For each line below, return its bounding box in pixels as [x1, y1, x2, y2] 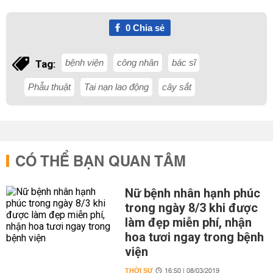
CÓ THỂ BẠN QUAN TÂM [15, 149, 186, 175]
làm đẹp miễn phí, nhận [124, 215, 252, 230]
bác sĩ [172, 57, 196, 68]
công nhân [117, 57, 158, 68]
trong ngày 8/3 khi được [124, 200, 258, 215]
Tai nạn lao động [84, 82, 149, 92]
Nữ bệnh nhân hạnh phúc [124, 186, 260, 200]
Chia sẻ [130, 23, 165, 33]
